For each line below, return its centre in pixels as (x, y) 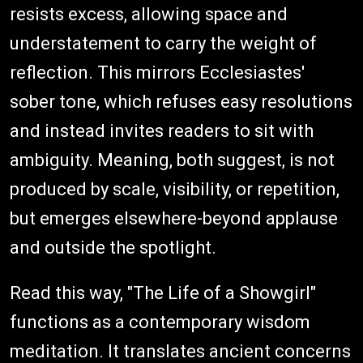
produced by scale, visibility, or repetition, (175, 190)
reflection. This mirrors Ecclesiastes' (157, 73)
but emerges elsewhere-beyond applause (174, 219)
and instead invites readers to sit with (162, 131)
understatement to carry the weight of (163, 44)
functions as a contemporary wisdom (160, 322)
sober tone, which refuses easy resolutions (181, 102)
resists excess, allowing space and (149, 15)
